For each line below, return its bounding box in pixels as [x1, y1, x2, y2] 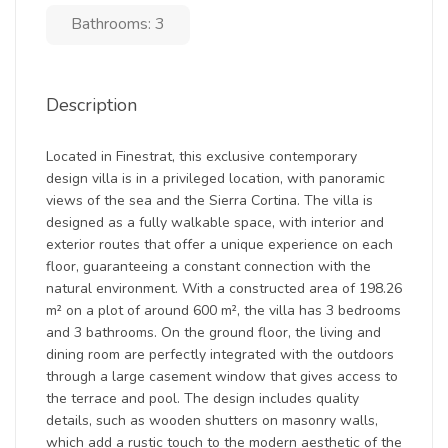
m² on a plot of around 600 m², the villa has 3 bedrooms [46, 301, 401, 320]
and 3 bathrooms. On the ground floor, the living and [46, 323, 381, 342]
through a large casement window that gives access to [46, 367, 398, 386]
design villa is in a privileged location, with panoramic [46, 169, 385, 188]
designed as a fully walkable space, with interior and [46, 213, 384, 232]
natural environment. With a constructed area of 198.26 [46, 279, 402, 298]
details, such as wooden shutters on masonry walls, [46, 411, 378, 430]
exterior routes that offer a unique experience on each [46, 235, 393, 254]
